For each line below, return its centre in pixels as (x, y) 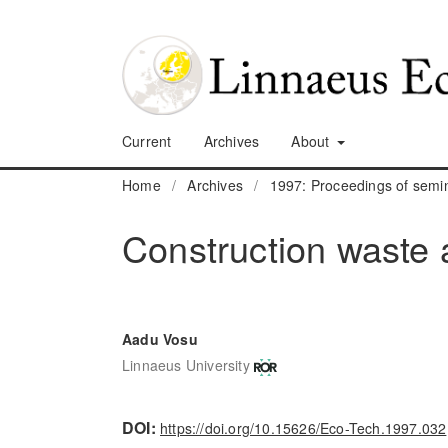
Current (147, 140)
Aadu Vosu (160, 338)
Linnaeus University (186, 365)
